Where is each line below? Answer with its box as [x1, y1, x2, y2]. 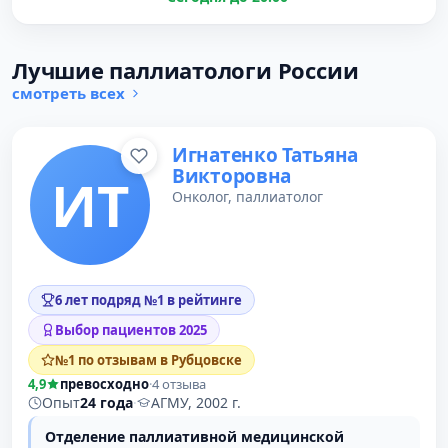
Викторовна [172, 163, 292, 189]
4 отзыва [152, 375, 206, 393]
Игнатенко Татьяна [172, 142, 359, 168]
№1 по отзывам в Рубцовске [55, 351, 242, 369]
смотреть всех [12, 83, 125, 103]
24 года [80, 393, 133, 412]
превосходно [60, 375, 149, 393]
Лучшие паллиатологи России [12, 55, 359, 85]
